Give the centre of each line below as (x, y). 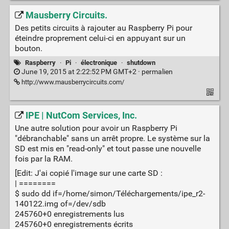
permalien (157, 72)
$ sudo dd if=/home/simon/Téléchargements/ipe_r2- (110, 193)
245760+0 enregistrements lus (69, 214)
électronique (99, 62)
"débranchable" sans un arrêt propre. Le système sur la (112, 138)
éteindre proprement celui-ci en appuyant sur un (100, 38)
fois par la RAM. (43, 158)
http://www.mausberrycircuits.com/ (72, 82)
